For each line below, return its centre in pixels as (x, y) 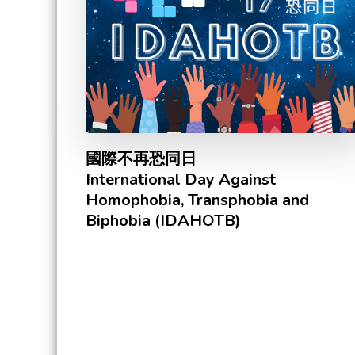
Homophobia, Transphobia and (197, 200)
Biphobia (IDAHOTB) (163, 221)
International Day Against (181, 180)
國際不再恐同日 (141, 159)
